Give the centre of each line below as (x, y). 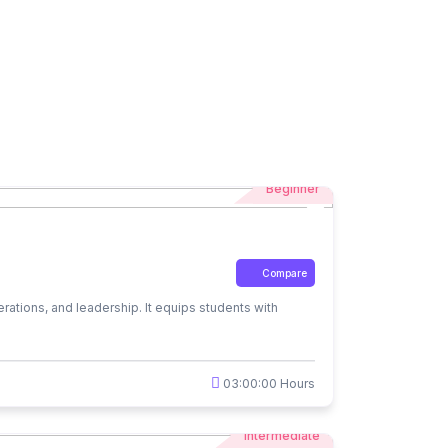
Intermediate (282, 435)
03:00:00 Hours (267, 383)
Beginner (293, 188)
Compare (284, 273)
